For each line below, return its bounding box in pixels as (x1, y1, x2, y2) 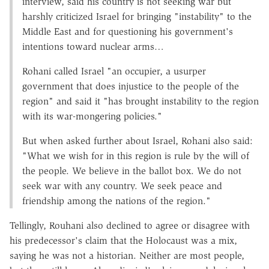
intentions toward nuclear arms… (22, 40, 164, 52)
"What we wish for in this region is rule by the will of (22, 150, 249, 162)
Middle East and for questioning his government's (22, 25, 233, 37)
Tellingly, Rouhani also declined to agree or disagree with (10, 219, 250, 231)
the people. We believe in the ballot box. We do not (22, 165, 241, 177)
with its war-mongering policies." (22, 110, 162, 122)
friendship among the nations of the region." (22, 195, 211, 207)
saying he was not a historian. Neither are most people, (10, 249, 244, 261)
